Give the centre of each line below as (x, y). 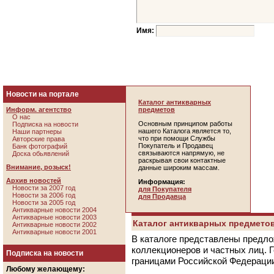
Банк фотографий (40, 146)
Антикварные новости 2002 (54, 224)
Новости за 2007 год (44, 188)
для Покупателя (165, 189)
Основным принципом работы (185, 124)
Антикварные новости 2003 (54, 217)
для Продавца (162, 196)
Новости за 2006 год (44, 195)
